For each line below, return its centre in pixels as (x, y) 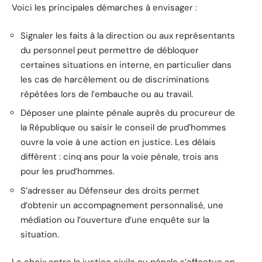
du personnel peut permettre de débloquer (110, 50)
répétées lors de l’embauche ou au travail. (107, 94)
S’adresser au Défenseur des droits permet (110, 190)
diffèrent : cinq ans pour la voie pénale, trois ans (120, 157)
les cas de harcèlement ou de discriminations (115, 79)
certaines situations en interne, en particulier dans (126, 65)
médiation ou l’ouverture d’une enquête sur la (115, 220)
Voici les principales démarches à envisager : (104, 8)
